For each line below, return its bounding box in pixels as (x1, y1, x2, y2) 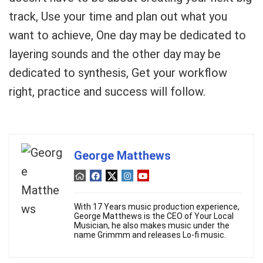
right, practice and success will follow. (9, 85, 205, 99)
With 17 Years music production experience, (74, 202, 240, 211)
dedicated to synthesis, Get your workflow (9, 66, 227, 80)
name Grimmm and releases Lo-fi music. (74, 230, 226, 240)
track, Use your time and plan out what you (9, 9, 227, 23)
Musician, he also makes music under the (74, 221, 230, 230)
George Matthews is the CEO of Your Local (74, 211, 234, 221)
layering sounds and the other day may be (9, 47, 221, 61)
